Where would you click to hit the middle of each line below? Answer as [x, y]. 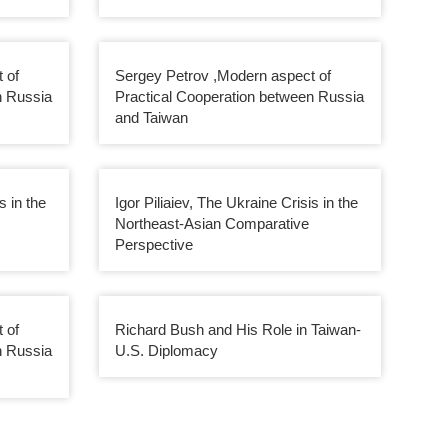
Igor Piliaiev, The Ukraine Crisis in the [236, 202]
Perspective [153, 244]
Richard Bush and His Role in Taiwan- [237, 329]
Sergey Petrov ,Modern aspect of [222, 75]
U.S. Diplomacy [166, 350]
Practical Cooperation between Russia [239, 96]
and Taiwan [151, 117]
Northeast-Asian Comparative [211, 223]
